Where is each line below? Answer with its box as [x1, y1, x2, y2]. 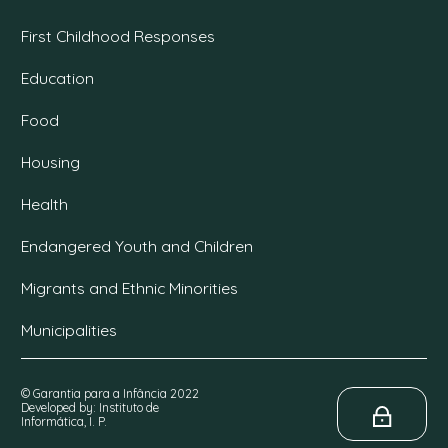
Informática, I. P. [21, 414, 107, 430]
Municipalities [21, 320, 117, 341]
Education [21, 68, 94, 89]
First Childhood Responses [21, 26, 215, 47]
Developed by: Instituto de [21, 400, 159, 416]
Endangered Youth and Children [21, 236, 253, 257]
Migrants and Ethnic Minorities [21, 278, 238, 299]
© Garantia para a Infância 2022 [21, 386, 199, 402]
